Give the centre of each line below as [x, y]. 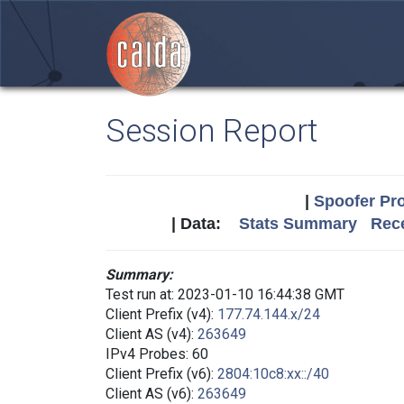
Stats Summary [298, 224]
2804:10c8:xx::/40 [273, 374]
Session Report [212, 131]
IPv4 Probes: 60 [157, 354]
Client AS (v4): [151, 334]
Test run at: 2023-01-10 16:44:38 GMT [225, 294]
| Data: [205, 224]
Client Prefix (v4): [161, 314]
